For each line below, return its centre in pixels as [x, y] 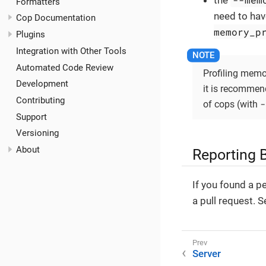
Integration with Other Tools [71, 51]
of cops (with [232, 104]
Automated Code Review [65, 67]
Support [31, 117]
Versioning [37, 133]
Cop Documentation [56, 18]
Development [42, 84]
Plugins [31, 35]
